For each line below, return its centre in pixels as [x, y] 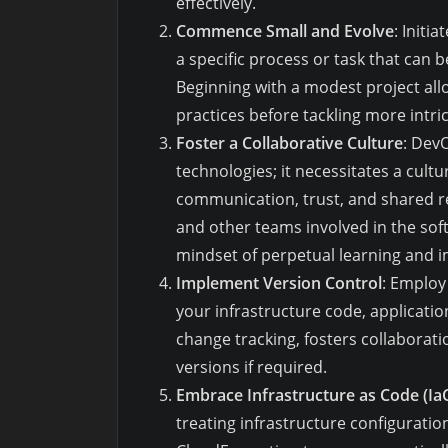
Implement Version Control [279, 282]
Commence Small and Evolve [285, 30]
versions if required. [251, 366]
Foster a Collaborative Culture [289, 142]
